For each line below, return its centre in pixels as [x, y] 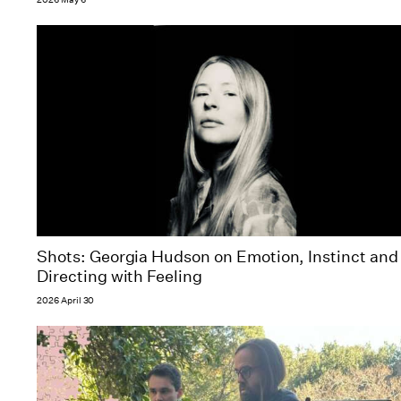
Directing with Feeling [119, 276]
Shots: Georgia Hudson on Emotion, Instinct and [218, 256]
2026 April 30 [66, 300]
